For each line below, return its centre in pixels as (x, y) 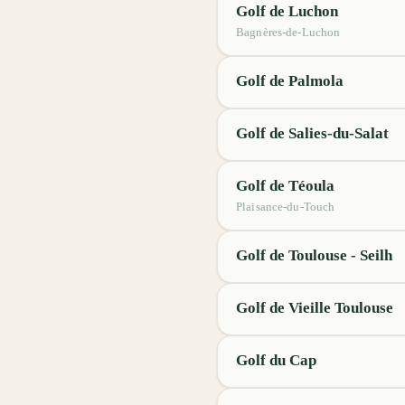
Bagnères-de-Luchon (288, 32)
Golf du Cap (276, 360)
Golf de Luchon (287, 11)
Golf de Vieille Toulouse (315, 308)
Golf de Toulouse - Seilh (314, 255)
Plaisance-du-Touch (286, 207)
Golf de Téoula (285, 186)
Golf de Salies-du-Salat (312, 133)
